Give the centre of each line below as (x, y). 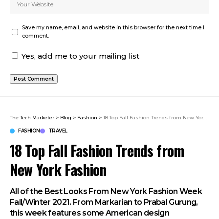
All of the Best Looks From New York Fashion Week (106, 192)
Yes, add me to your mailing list (79, 56)
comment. (35, 36)
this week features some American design (89, 213)
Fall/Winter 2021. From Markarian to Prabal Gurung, (104, 202)
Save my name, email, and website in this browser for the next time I (113, 28)
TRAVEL (58, 131)
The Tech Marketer (32, 118)
